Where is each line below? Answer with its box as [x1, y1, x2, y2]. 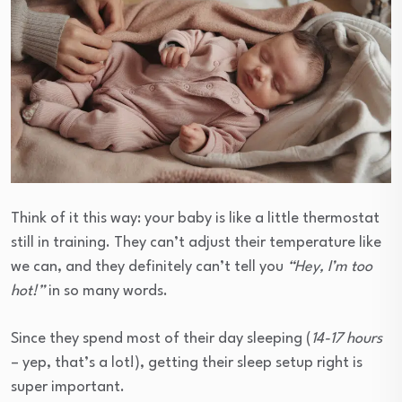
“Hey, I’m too [287, 258, 372, 275]
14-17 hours [311, 330, 382, 346]
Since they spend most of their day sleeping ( [11, 330, 311, 346]
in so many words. [45, 283, 168, 299]
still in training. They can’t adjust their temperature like [11, 234, 381, 250]
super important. [11, 379, 125, 395]
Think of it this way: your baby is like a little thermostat [11, 210, 380, 226]
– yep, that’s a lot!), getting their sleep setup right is [11, 354, 363, 371]
